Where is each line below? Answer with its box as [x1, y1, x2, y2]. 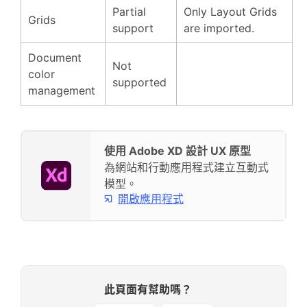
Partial [112, 5, 146, 19]
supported [112, 75, 167, 89]
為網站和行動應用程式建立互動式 [104, 160, 269, 174]
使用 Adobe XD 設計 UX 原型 [104, 144, 251, 158]
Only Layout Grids [184, 5, 277, 19]
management [28, 84, 95, 97]
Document [28, 51, 82, 64]
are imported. [184, 21, 254, 35]
